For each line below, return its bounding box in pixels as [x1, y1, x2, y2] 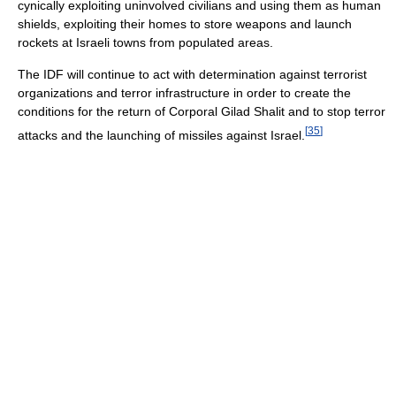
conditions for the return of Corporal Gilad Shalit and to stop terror [18, 104, 385, 119]
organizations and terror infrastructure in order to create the [18, 86, 351, 101]
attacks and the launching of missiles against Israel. [18, 127, 305, 142]
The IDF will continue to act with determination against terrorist [18, 67, 367, 82]
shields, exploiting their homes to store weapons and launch [18, 17, 352, 32]
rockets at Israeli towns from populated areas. [18, 35, 273, 50]
